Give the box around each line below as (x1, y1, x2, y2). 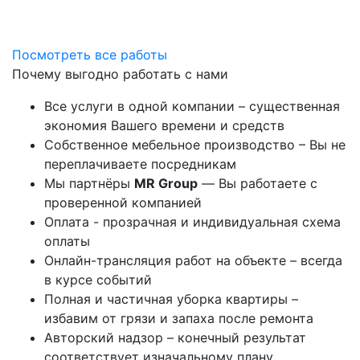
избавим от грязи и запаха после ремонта (44, 310, 313, 326)
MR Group (134, 175, 198, 191)
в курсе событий (44, 272, 152, 288)
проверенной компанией (44, 194, 202, 211)
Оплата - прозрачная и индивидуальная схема (44, 214, 341, 230)
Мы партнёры (44, 175, 134, 191)
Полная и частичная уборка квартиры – (44, 291, 298, 307)
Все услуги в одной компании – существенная (44, 98, 340, 114)
